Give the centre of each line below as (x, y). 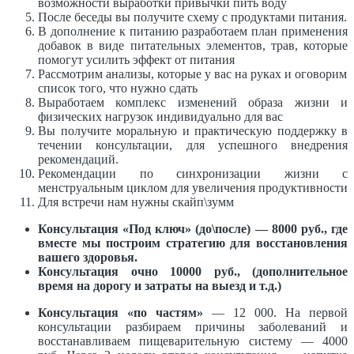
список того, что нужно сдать (118, 88)
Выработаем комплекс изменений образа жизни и (193, 102)
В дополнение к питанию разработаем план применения (193, 31)
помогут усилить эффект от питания (136, 60)
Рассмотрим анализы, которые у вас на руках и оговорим (192, 74)
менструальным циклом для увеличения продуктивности (193, 188)
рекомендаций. (78, 159)
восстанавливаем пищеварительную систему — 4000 (193, 341)
